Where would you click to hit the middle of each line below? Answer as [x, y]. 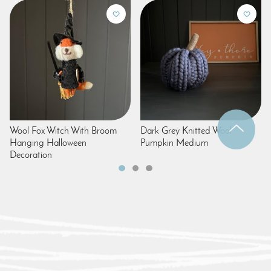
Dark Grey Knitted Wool [186, 131]
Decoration [31, 155]
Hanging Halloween [48, 143]
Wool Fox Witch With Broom [63, 131]
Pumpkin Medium [174, 143]
